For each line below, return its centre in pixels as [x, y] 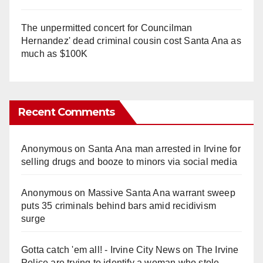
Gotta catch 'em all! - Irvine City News [101, 249]
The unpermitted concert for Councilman [107, 28]
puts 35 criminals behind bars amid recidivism [119, 205]
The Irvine [217, 249]
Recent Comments [67, 112]
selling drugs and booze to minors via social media [129, 161]
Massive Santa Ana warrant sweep [161, 193]
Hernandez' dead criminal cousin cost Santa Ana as [131, 41]
